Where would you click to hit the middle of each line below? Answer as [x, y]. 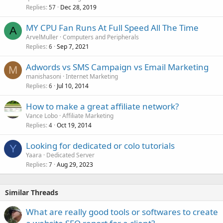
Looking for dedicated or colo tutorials [100, 145]
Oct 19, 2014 [74, 125]
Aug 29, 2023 [75, 164]
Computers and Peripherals [101, 37]
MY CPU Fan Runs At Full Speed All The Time [112, 27]
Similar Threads [32, 192]
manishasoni [44, 76]
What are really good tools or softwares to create [122, 212]
